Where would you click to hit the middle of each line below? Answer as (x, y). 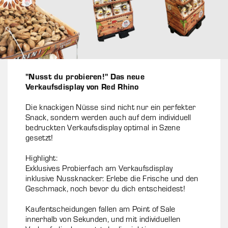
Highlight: (41, 158)
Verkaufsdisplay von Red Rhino (82, 87)
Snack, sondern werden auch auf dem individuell (108, 117)
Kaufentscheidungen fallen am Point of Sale (101, 209)
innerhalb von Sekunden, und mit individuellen (103, 219)
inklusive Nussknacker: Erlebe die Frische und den (112, 178)
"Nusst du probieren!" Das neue (85, 76)
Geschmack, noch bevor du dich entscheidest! (105, 188)
